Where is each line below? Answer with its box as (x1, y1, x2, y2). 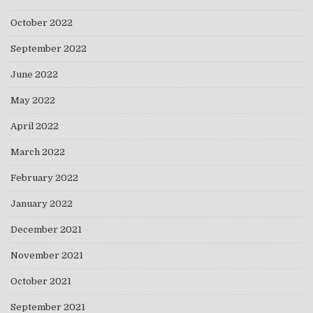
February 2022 (10, 172, 78, 183)
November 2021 (10, 249, 83, 261)
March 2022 (10, 146, 65, 157)
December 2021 (10, 224, 82, 235)
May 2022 (10, 94, 55, 105)
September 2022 (10, 43, 87, 54)
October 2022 (10, 17, 73, 28)
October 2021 (10, 275, 71, 286)
